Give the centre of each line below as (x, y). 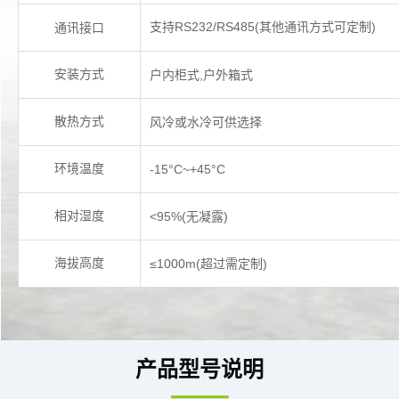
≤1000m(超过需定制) (208, 263)
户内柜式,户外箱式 (201, 74)
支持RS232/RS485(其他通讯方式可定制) (263, 26)
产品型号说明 (199, 369)
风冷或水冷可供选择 (206, 122)
